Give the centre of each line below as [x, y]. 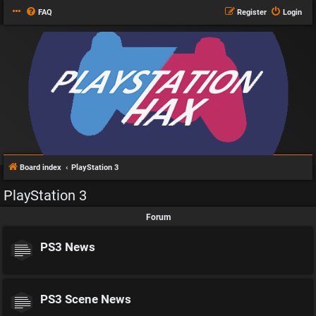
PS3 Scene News [86, 299]
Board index [41, 168]
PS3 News [68, 247]
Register [252, 12]
